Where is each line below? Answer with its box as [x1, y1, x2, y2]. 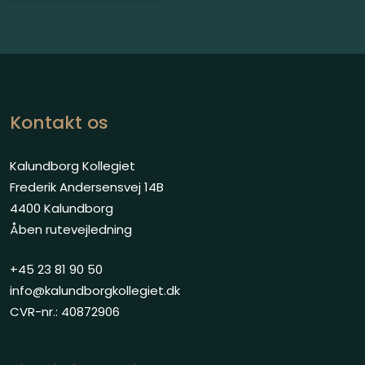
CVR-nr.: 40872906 [9, 302, 120, 320]
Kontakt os [9, 109, 108, 135]
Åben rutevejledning [9, 220, 132, 238]
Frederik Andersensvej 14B [9, 178, 164, 196]
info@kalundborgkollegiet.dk [9, 281, 180, 299]
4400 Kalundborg [9, 199, 113, 217]
